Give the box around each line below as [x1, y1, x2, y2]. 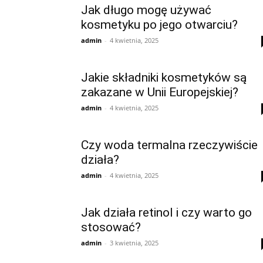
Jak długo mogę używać [81, 3, 211, 17]
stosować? [81, 220, 141, 234]
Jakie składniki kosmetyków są [81, 70, 247, 85]
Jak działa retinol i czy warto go [81, 205, 252, 220]
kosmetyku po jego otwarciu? [81, 18, 238, 32]
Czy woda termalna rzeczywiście [81, 138, 258, 152]
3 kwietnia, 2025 [110, 238, 159, 247]
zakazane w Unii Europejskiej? [81, 85, 238, 99]
